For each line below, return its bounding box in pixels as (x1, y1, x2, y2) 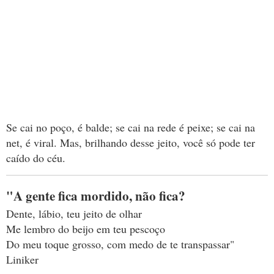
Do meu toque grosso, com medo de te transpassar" (6, 237, 234, 252)
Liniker (6, 252, 39, 267)
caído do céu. (6, 150, 65, 166)
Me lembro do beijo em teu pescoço (6, 221, 165, 237)
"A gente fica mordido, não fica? (6, 186, 185, 206)
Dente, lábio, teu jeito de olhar (6, 206, 142, 221)
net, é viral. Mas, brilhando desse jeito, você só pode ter (6, 135, 255, 150)
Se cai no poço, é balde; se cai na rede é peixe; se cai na (6, 120, 255, 135)
